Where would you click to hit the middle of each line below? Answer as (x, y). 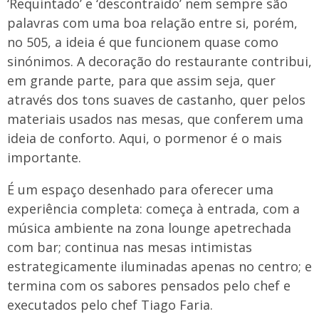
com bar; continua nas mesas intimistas (130, 247)
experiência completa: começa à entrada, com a (153, 209)
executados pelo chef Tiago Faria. (110, 305)
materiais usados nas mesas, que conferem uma (155, 119)
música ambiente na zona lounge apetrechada (149, 228)
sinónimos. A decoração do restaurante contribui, (159, 61)
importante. (44, 157)
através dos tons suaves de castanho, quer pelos (156, 100)
